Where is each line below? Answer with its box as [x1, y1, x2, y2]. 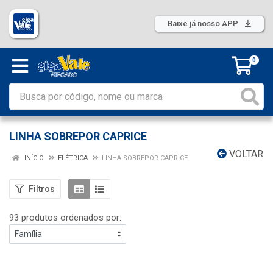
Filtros [29, 183, 55, 194]
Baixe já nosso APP [168, 19, 240, 28]
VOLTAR [227, 148, 263, 160]
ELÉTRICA [58, 154, 88, 162]
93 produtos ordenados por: [9, 212, 121, 223]
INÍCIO [23, 154, 44, 162]
